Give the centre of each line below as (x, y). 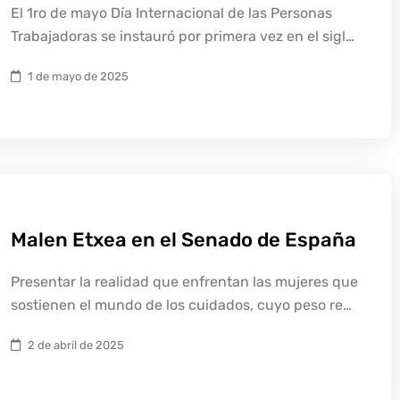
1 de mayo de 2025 (78, 76)
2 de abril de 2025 (76, 345)
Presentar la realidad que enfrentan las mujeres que (184, 282)
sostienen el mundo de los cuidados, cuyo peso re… (181, 305)
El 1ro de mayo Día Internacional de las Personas (171, 13)
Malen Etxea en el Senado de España (183, 240)
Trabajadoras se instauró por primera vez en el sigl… (183, 36)
